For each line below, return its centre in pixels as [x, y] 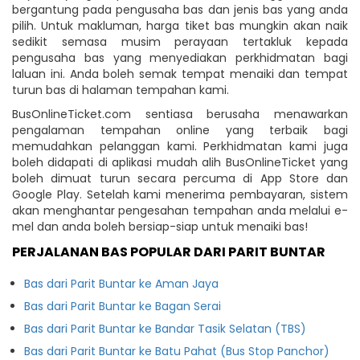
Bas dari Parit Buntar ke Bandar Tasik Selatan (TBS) [165, 328]
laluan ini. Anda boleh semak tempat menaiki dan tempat [180, 74]
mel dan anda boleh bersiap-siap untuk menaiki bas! [160, 226]
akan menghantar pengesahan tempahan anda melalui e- [180, 210]
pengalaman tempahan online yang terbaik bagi [180, 130]
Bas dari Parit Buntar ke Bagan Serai [123, 306]
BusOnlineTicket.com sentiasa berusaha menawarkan [180, 114]
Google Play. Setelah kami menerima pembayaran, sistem [180, 194]
